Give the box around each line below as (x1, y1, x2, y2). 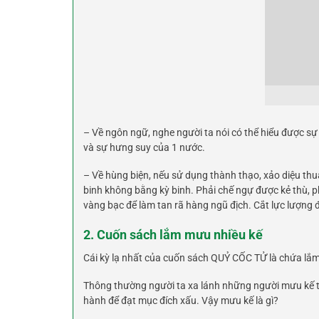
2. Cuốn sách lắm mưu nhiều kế (83, 228, 263, 243)
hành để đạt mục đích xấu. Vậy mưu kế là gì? (83, 295, 278, 307)
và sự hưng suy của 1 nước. (83, 142, 205, 154)
